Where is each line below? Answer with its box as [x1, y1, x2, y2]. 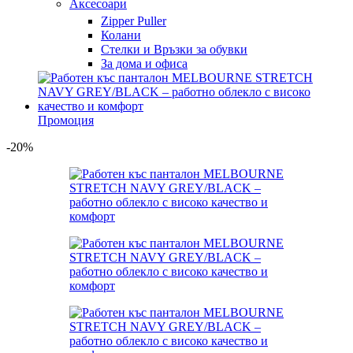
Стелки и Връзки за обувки [101, 43, 247, 56]
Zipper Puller [101, 14, 166, 28]
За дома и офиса [101, 57, 188, 70]
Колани [101, 28, 141, 42]
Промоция [38, 113, 94, 127]
